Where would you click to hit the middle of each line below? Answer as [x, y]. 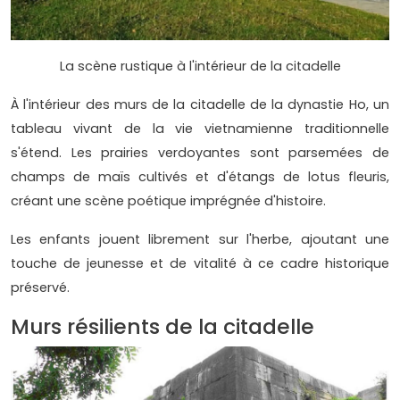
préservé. [40, 288]
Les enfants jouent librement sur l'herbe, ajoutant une [200, 240]
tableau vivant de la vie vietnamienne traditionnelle [200, 129]
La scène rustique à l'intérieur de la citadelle [200, 67]
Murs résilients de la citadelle [162, 327]
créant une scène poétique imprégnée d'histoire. [170, 201]
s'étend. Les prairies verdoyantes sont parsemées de [200, 153]
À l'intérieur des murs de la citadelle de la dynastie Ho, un [200, 105]
